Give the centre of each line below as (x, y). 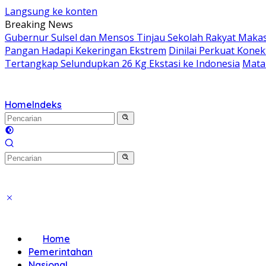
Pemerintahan (61, 252)
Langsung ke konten (51, 11)
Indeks (47, 104)
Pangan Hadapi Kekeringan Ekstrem (85, 50)
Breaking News (39, 24)
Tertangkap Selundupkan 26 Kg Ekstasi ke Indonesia (122, 64)
